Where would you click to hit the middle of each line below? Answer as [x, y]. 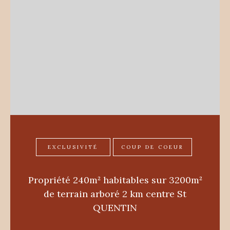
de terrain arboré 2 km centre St [115, 194]
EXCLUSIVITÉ [73, 147]
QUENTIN [115, 207]
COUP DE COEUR [152, 147]
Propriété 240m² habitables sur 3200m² [115, 180]
